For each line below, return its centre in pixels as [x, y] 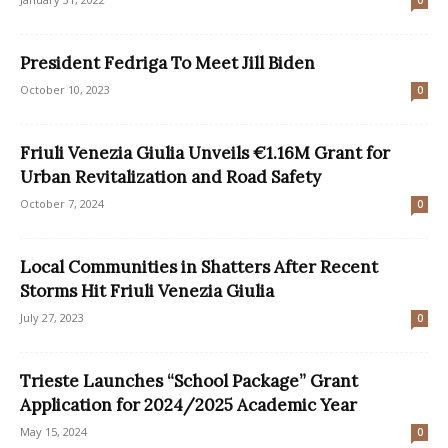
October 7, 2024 [62, 204]
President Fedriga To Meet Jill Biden [167, 63]
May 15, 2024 [53, 432]
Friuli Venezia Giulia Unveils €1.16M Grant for [205, 153]
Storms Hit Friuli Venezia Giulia [147, 291]
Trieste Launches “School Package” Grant [189, 381]
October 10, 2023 [65, 90]
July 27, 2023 [52, 318]
